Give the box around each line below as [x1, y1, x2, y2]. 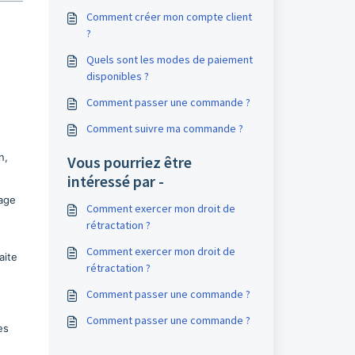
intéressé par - [67, 171, 164, 191]
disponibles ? [86, 69, 149, 83]
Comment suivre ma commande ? [86, 121, 243, 136]
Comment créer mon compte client [86, 10, 252, 24]
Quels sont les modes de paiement [86, 52, 253, 67]
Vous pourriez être [67, 152, 192, 172]
